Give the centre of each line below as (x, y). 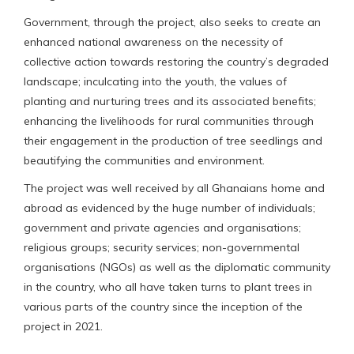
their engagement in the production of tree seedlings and (173, 140)
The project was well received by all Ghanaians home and (174, 188)
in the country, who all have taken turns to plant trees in (168, 286)
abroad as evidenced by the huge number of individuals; (169, 207)
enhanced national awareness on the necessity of (153, 41)
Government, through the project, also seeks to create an (172, 22)
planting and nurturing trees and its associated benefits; (170, 101)
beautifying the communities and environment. (144, 160)
